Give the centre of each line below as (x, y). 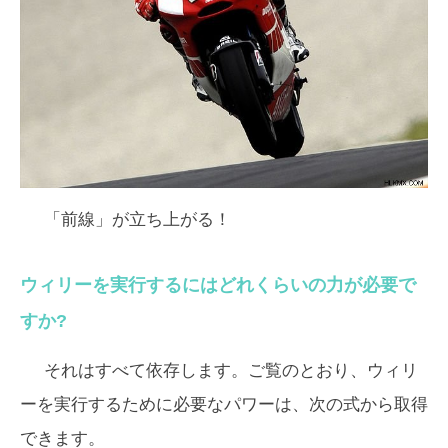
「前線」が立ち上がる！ (137, 220)
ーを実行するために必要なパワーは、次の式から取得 (224, 405)
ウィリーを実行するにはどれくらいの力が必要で (218, 285)
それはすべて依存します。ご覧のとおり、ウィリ (231, 371)
